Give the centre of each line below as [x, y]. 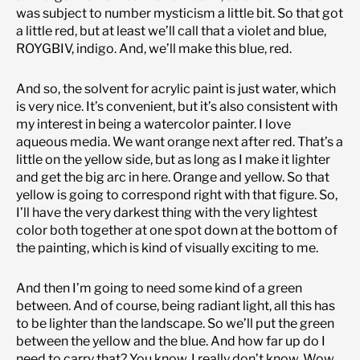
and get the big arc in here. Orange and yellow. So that [173, 177]
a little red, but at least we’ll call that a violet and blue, [171, 31]
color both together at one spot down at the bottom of [177, 230]
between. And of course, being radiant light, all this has [176, 305]
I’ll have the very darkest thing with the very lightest [167, 212]
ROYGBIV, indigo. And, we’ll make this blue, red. [154, 48]
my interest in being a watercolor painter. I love [153, 124]
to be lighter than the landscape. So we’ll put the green [175, 323]
